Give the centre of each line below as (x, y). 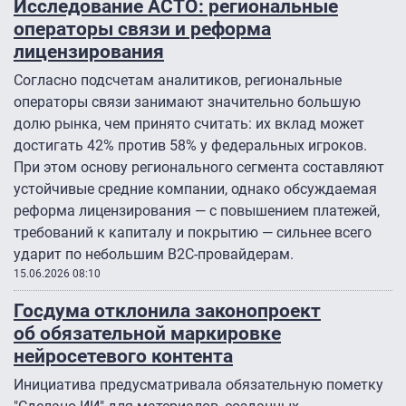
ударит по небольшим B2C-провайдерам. (155, 255)
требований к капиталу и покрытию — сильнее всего (193, 233)
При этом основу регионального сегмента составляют (199, 168)
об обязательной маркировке (147, 333)
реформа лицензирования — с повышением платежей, (197, 211)
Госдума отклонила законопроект (167, 311)
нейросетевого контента (123, 356)
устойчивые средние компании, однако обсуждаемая (195, 189)
